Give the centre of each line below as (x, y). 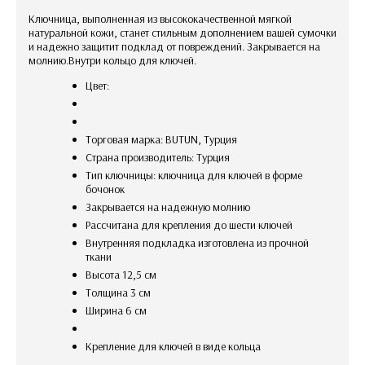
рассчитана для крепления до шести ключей (191, 225)
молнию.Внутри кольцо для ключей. (112, 61)
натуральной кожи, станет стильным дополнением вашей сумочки (182, 33)
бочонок (105, 189)
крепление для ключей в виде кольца (176, 347)
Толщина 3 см (121, 293)
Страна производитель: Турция (161, 158)
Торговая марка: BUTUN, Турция (164, 140)
